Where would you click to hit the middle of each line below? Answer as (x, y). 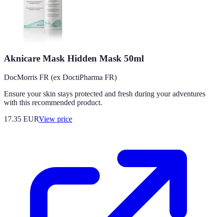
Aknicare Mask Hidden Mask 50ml (74, 59)
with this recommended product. (53, 102)
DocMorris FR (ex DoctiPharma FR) (60, 77)
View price (55, 119)
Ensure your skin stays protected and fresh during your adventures (105, 93)
